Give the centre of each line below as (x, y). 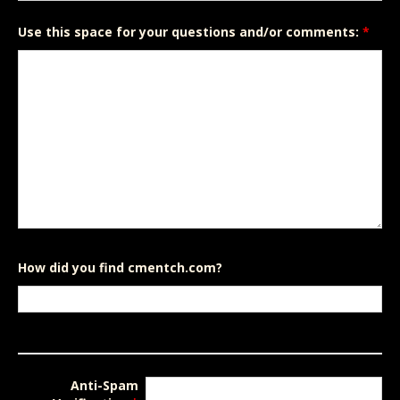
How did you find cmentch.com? (120, 267)
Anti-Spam (104, 385)
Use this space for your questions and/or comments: (190, 32)
